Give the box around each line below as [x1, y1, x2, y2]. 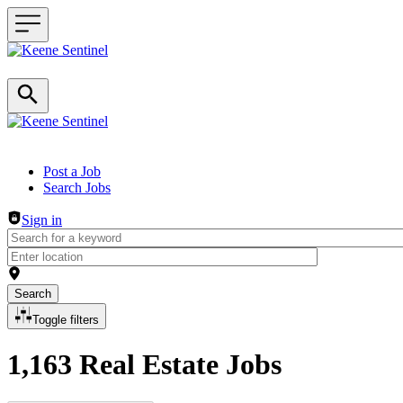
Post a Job [43, 164, 101, 179]
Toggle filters [32, 313, 99, 327]
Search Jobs [43, 180, 111, 195]
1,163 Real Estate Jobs [7, 348, 282, 381]
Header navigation [6, 163, 111, 178]
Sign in [22, 212, 62, 228]
